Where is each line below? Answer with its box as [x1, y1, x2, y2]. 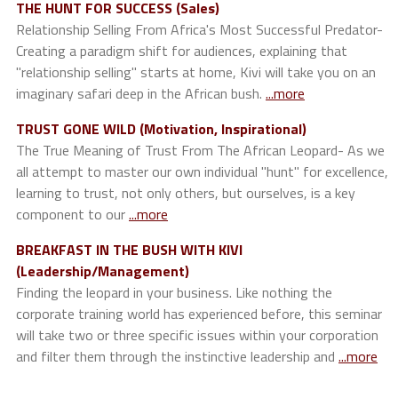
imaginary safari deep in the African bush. [16, 83, 266, 105]
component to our [16, 203, 129, 226]
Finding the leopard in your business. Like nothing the [16, 282, 332, 304]
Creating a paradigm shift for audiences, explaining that [16, 40, 347, 62]
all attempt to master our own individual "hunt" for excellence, [16, 161, 388, 183]
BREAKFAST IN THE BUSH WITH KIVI [16, 239, 243, 261]
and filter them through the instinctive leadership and [16, 346, 338, 368]
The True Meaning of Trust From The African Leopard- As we [16, 139, 385, 162]
